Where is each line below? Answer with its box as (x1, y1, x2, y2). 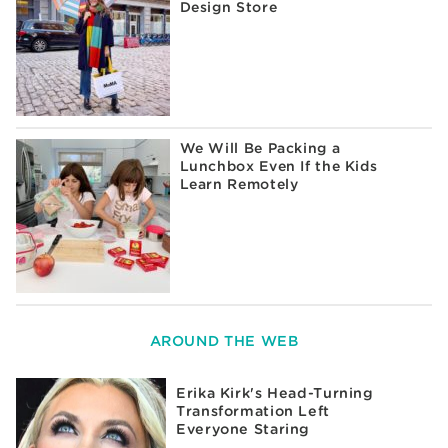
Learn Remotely (179, 176, 299, 193)
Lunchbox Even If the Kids (179, 158, 378, 175)
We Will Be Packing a (179, 140, 341, 157)
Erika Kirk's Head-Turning (176, 384, 374, 402)
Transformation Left (176, 402, 330, 420)
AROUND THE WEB (149, 332, 299, 350)
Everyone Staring (176, 420, 311, 438)
